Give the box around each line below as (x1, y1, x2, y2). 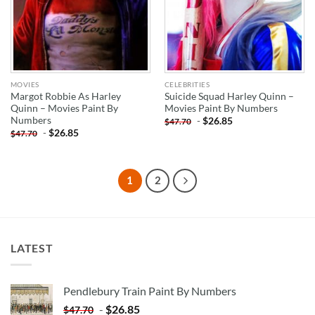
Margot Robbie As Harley (10, 91, 121, 103)
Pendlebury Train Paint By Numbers (63, 284, 236, 298)
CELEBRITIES (164, 80, 210, 89)
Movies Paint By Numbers (164, 103, 278, 115)
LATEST (11, 240, 53, 255)
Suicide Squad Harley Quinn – (164, 91, 294, 103)
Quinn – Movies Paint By (10, 103, 118, 115)
